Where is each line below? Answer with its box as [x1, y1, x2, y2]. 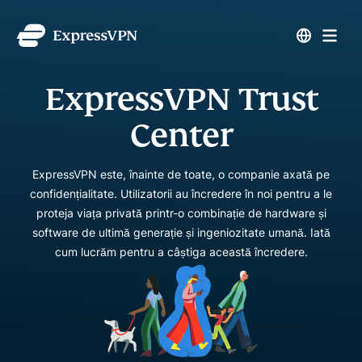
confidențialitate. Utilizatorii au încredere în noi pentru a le [30, 187, 332, 200]
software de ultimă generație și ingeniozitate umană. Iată [32, 225, 330, 239]
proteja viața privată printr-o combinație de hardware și [36, 206, 326, 220]
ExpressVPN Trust [44, 79, 318, 119]
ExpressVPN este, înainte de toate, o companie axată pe [32, 167, 330, 181]
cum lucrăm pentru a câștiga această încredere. [54, 245, 308, 259]
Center [129, 116, 233, 155]
